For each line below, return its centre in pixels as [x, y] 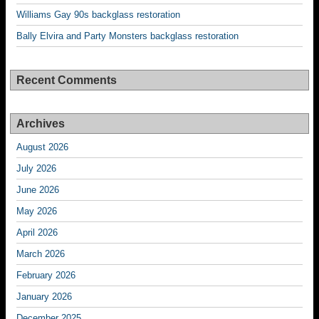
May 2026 [37, 211]
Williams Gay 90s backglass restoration [98, 15]
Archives [41, 124]
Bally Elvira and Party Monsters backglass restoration [127, 36]
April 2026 [37, 232]
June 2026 [38, 190]
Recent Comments [67, 80]
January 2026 [44, 297]
